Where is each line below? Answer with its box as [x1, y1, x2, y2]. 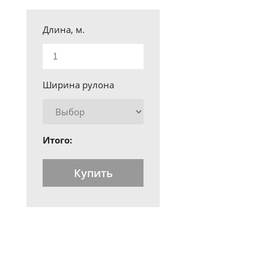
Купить [73, 166, 113, 180]
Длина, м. [43, 23, 85, 35]
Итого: [43, 134, 72, 146]
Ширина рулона [43, 79, 114, 91]
